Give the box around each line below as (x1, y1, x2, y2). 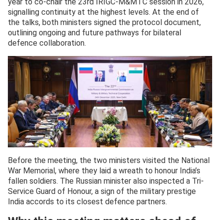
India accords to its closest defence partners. (8, 197, 167, 207)
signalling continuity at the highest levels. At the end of (8, 7, 199, 17)
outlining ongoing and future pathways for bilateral (8, 28, 181, 38)
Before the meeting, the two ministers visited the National (8, 156, 210, 165)
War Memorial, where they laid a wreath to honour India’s (8, 166, 200, 176)
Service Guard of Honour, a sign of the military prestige (8, 187, 196, 196)
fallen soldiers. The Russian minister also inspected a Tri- (8, 176, 204, 186)
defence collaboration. (8, 38, 86, 48)
